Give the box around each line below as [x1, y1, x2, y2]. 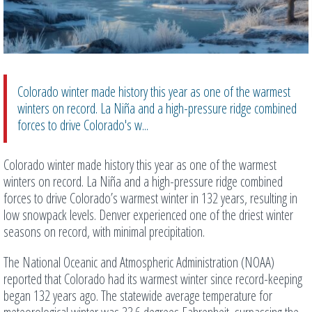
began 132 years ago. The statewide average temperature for [3, 286, 272, 306]
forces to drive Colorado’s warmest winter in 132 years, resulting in [3, 189, 297, 208]
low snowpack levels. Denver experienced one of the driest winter [3, 205, 293, 225]
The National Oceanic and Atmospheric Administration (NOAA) [3, 253, 274, 272]
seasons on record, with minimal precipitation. [3, 222, 205, 242]
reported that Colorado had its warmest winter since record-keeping [3, 270, 302, 289]
